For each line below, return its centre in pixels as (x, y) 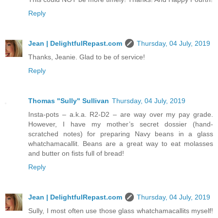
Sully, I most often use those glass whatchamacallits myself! (121, 210)
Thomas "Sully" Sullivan (69, 100)
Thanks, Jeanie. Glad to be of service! (87, 57)
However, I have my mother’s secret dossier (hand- (121, 124)
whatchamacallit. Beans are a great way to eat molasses (121, 143)
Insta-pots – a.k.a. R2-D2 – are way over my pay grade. (121, 114)
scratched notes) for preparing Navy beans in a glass (121, 134)
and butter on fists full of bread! (76, 153)
